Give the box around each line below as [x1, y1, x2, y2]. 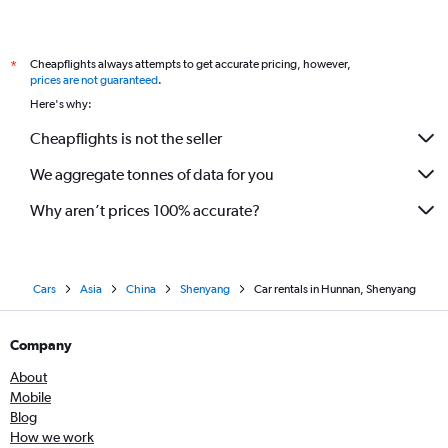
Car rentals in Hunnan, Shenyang [253, 282, 416, 296]
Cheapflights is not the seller [30, 128, 222, 148]
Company [10, 337, 72, 353]
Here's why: [30, 97, 92, 111]
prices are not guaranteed [30, 73, 158, 87]
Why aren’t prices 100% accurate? [30, 200, 260, 220]
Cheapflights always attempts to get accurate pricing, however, [30, 57, 351, 71]
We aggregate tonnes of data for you [30, 164, 274, 184]
